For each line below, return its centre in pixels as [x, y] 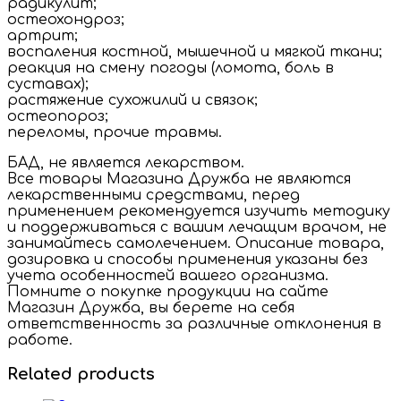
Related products [81, 374]
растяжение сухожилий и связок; [132, 100]
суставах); [48, 84]
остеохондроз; [66, 19]
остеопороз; [58, 116]
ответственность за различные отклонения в [194, 324]
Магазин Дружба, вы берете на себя [151, 307]
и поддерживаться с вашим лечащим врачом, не [197, 227]
